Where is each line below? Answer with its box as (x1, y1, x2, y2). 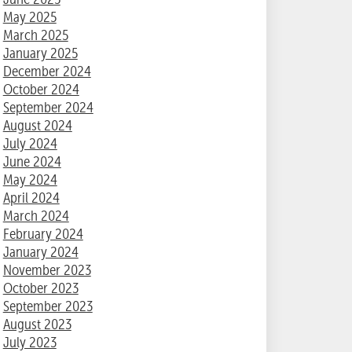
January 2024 (2, 243, 79, 262)
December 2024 (2, 62, 91, 81)
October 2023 (2, 279, 79, 298)
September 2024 (2, 98, 93, 117)
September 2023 (2, 297, 93, 316)
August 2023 (2, 315, 71, 334)
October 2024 (2, 80, 79, 99)
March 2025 (2, 26, 68, 45)
